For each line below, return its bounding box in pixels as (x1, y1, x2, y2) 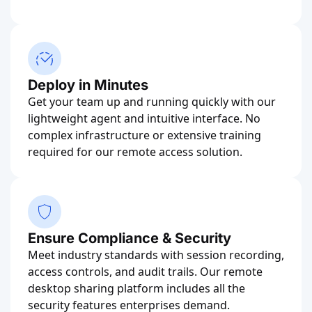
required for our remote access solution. (28, 143, 242, 159)
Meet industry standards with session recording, (28, 247, 284, 263)
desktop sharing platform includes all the (28, 280, 245, 296)
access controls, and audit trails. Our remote (28, 263, 263, 279)
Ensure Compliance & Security (28, 229, 231, 247)
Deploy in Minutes (28, 76, 148, 93)
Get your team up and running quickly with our (28, 93, 276, 109)
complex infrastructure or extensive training (28, 127, 261, 143)
